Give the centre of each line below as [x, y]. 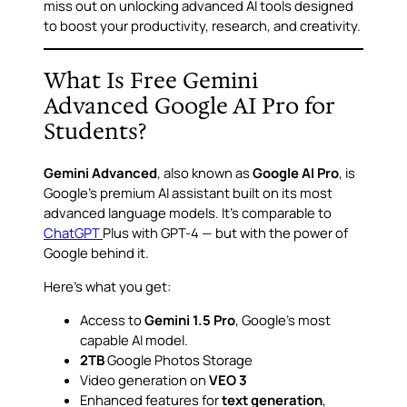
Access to [112, 320]
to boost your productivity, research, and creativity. [202, 25]
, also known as [205, 173]
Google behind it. [96, 253]
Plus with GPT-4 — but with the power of [225, 233]
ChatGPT [73, 233]
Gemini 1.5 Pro [190, 320]
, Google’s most [283, 320]
